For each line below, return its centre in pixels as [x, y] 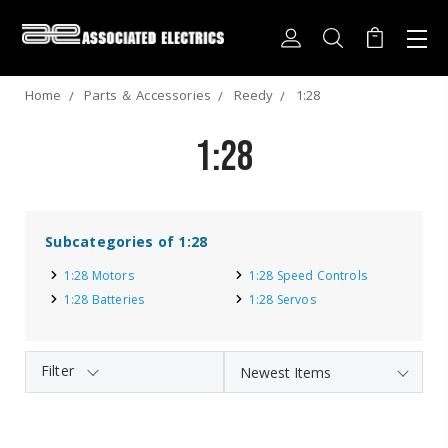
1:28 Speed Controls [308, 275]
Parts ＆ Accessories [148, 95]
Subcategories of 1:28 [126, 241]
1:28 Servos [282, 299]
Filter [57, 370]
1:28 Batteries [104, 299]
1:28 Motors [99, 275]
